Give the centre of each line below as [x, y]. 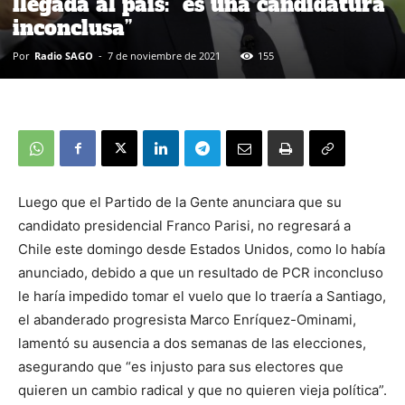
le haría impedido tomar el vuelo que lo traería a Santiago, [202, 297]
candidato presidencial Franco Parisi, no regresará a [184, 226]
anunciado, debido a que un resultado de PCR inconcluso [201, 273]
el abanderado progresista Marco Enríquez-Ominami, [187, 320]
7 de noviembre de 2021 [164, 56]
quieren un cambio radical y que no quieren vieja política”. [202, 391]
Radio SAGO [64, 56]
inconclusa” [72, 28]
